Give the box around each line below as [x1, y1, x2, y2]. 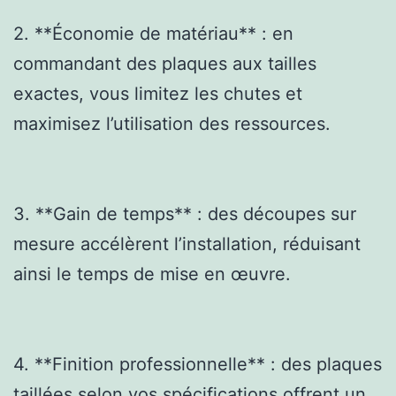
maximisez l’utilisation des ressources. [13, 112, 331, 134]
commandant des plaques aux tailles [13, 52, 316, 74]
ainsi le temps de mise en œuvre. [13, 263, 291, 285]
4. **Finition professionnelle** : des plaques [13, 353, 382, 375]
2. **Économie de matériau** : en [13, 22, 293, 44]
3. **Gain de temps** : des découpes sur [13, 202, 356, 225]
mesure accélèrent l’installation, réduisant [13, 232, 361, 255]
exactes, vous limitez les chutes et [13, 82, 302, 104]
